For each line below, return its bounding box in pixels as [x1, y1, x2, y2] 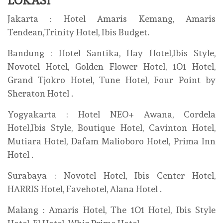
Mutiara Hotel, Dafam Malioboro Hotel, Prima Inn [7, 136, 216, 147]
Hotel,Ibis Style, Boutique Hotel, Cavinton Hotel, [7, 122, 216, 133]
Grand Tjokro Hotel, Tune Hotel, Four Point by [7, 75, 216, 86]
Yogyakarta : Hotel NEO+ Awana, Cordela [7, 109, 216, 120]
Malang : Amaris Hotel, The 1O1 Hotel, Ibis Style [7, 205, 216, 216]
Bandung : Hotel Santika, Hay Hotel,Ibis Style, [7, 48, 216, 59]
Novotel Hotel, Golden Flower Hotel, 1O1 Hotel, [7, 61, 216, 72]
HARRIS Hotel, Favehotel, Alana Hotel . [7, 184, 162, 195]
